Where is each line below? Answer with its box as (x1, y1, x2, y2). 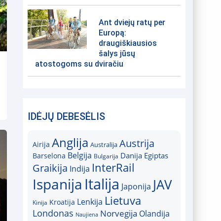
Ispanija (33, 175, 82, 193)
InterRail (92, 160, 135, 175)
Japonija (121, 181, 151, 192)
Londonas (33, 207, 74, 219)
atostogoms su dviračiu (35, 59, 123, 69)
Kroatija (49, 197, 75, 207)
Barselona (33, 151, 66, 160)
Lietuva (105, 193, 141, 208)
